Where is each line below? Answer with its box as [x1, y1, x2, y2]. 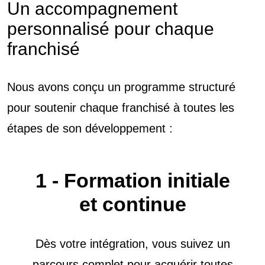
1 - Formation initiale [35, 169, 230, 192]
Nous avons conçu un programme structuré [7, 80, 235, 93]
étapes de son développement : [7, 121, 173, 135]
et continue [79, 192, 186, 215]
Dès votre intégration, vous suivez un [35, 237, 230, 250]
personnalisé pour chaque [7, 18, 214, 38]
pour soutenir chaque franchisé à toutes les [7, 101, 234, 114]
